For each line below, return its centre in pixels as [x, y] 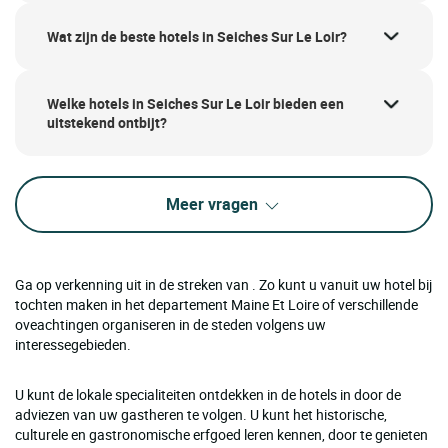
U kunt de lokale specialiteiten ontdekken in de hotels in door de [208, 395]
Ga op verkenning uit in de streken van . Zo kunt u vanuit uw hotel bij [223, 285]
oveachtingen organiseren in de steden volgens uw [170, 325]
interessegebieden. [73, 345]
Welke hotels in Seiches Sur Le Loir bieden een [195, 104]
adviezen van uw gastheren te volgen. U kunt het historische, [201, 415]
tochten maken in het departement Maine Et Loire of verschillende [216, 305]
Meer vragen [214, 204]
